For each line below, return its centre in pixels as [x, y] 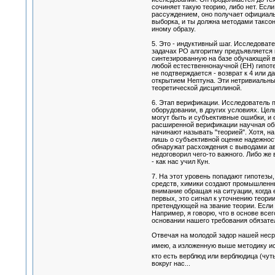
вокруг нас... [171, 264]
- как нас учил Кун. [180, 162]
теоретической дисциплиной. [196, 88]
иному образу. [173, 29]
